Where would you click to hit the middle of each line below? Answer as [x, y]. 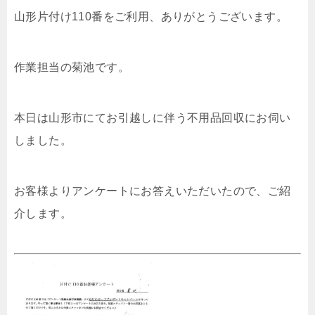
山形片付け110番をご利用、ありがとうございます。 [151, 17]
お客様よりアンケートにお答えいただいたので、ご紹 [153, 191]
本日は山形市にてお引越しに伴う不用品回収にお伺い [153, 118]
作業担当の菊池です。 [72, 67]
